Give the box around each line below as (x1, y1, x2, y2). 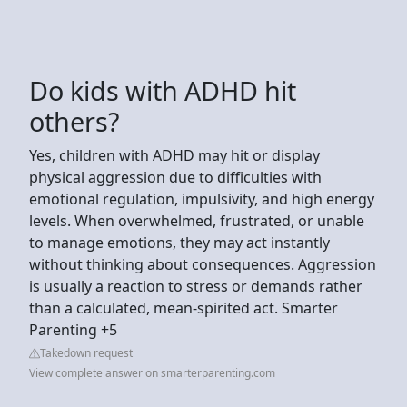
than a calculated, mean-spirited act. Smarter (29, 297, 338, 318)
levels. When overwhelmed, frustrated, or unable (29, 210, 364, 231)
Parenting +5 (29, 319, 117, 340)
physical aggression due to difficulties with (29, 166, 322, 187)
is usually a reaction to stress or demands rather (29, 275, 362, 296)
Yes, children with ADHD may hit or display (29, 144, 320, 165)
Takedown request (40, 344, 133, 361)
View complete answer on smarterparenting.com (29, 364, 275, 381)
